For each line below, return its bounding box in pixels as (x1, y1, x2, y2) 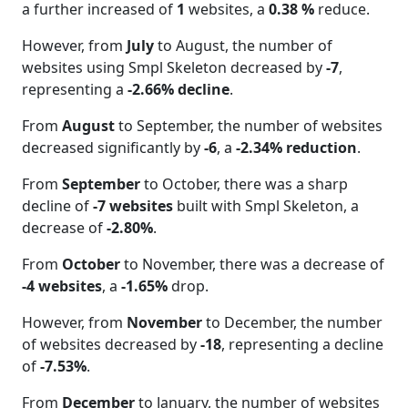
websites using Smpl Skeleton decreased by (22, 57, 326, 78)
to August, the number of (154, 36, 332, 56)
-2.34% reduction (236, 138, 357, 158)
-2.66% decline (127, 79, 229, 100)
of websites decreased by (22, 334, 200, 355)
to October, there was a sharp (140, 174, 348, 195)
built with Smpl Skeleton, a (173, 196, 359, 217)
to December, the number (202, 312, 382, 333)
